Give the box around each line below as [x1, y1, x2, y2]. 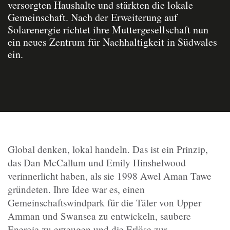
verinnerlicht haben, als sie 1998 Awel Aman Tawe [8, 169, 212, 183]
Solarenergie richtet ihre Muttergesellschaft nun [8, 23, 208, 37]
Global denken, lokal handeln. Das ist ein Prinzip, [8, 143, 208, 156]
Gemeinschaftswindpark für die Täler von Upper [8, 196, 201, 209]
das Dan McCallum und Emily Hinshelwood [8, 156, 186, 169]
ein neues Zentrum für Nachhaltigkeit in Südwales [8, 35, 217, 49]
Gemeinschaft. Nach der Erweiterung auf [8, 10, 178, 25]
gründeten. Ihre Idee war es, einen [8, 183, 145, 196]
